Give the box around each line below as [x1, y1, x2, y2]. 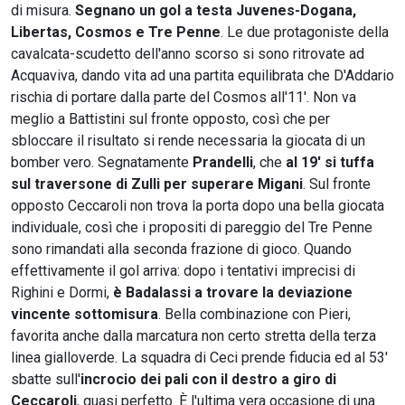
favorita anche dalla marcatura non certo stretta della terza [11, 326, 376, 344]
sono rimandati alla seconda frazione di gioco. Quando [11, 240, 352, 258]
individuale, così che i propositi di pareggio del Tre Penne [11, 218, 372, 236]
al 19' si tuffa [286, 153, 374, 171]
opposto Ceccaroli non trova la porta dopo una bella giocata [11, 196, 384, 214]
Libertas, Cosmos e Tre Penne [11, 23, 221, 41]
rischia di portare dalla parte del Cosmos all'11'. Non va [11, 88, 356, 106]
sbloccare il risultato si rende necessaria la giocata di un [11, 131, 365, 149]
